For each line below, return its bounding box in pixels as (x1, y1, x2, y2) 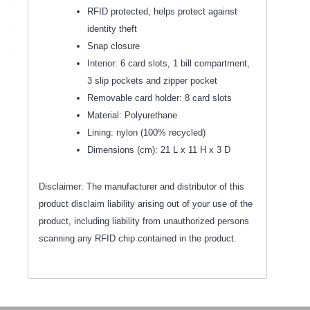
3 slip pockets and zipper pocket (87, 75, 217, 86)
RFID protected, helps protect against (87, 6, 237, 17)
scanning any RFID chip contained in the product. (39, 232, 237, 244)
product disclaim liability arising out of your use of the (39, 198, 253, 209)
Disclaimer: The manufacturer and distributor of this (39, 181, 244, 192)
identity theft (87, 23, 137, 34)
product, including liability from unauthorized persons (39, 215, 249, 226)
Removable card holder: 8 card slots (87, 92, 235, 103)
